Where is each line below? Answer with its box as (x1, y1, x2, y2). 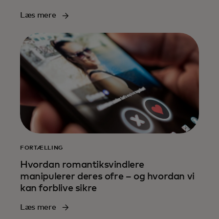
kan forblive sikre (20, 183, 97, 193)
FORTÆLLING (20, 145, 64, 151)
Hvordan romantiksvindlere (20, 159, 145, 170)
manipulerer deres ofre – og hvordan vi (20, 171, 195, 181)
